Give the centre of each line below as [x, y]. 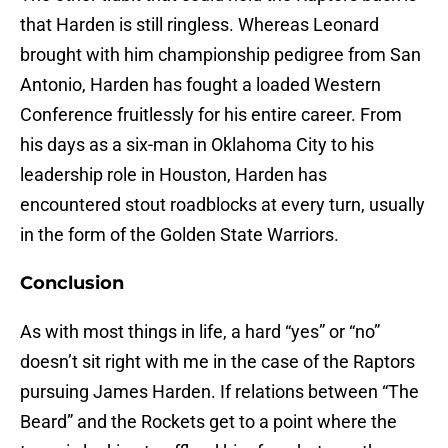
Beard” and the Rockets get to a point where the [208, 422]
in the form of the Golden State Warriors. [179, 235]
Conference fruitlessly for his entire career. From [211, 115]
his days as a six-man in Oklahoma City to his [197, 145]
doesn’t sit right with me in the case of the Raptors [217, 362]
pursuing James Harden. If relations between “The [219, 392]
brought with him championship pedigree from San [220, 55]
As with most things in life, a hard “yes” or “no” [200, 332]
